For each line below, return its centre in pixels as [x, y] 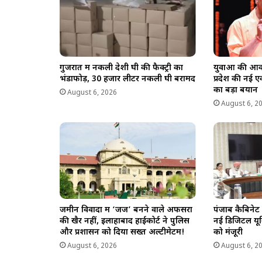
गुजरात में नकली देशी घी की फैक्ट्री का [121, 68]
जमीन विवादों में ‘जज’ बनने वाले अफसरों [126, 211]
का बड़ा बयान [236, 90]
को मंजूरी [228, 233]
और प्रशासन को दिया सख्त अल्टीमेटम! [122, 233]
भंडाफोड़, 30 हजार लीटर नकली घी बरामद [127, 79]
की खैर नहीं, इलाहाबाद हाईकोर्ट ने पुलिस [125, 222]
